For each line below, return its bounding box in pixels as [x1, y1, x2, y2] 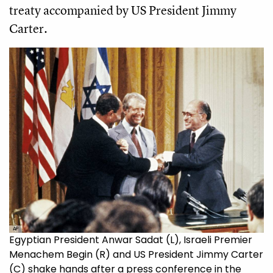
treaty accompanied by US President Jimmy [9, 1, 236, 18]
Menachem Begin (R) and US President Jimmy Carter [9, 247, 263, 261]
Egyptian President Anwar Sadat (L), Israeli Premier [9, 232, 252, 247]
